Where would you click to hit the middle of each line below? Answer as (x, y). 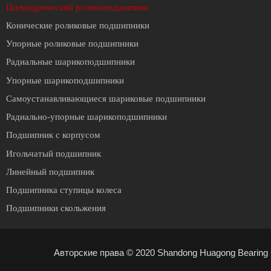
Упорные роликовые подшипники (72, 44)
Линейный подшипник (50, 171)
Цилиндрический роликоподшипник (77, 7)
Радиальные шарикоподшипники (70, 62)
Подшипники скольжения (56, 208)
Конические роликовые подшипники (78, 25)
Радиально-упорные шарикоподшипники (87, 117)
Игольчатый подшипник (54, 153)
